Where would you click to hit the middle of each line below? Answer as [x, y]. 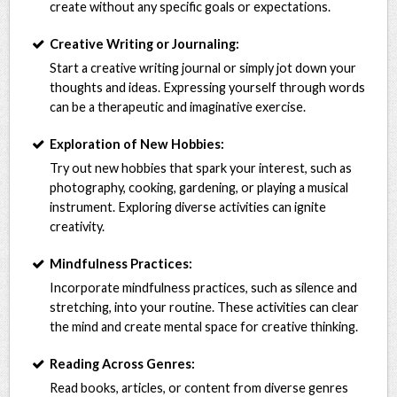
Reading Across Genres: [123, 363]
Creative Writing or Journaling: [145, 43]
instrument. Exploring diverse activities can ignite [188, 206]
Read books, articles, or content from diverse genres [199, 387]
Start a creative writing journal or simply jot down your [203, 67]
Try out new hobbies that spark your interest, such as [201, 167]
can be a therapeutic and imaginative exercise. [178, 106]
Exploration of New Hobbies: [137, 144]
